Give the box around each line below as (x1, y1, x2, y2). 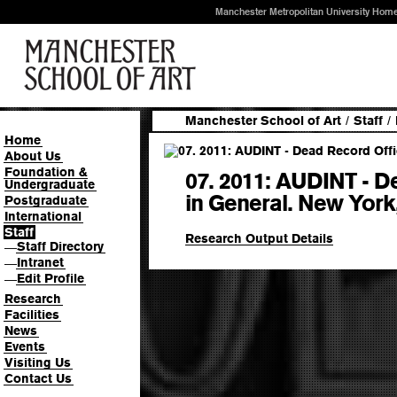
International (4, 209, 82, 223)
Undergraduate (4, 177, 95, 191)
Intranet (17, 255, 64, 269)
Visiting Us (4, 354, 71, 370)
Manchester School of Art (185, 113, 341, 128)
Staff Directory (17, 239, 104, 253)
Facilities (4, 307, 59, 322)
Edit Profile (17, 271, 84, 285)
